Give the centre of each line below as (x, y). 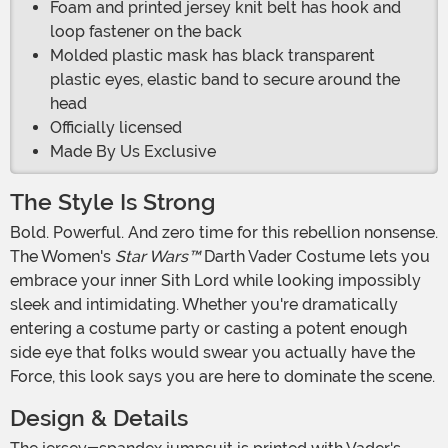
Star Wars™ (157, 257)
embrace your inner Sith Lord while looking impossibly (215, 281)
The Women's (62, 257)
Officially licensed (116, 128)
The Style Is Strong (112, 203)
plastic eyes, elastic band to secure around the (225, 80)
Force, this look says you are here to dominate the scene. (222, 377)
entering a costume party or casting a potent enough (208, 329)
